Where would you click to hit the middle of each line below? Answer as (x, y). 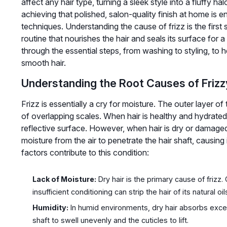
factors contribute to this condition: (85, 153)
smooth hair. (43, 63)
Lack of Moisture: (64, 179)
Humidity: (50, 208)
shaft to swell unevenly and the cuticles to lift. (110, 220)
